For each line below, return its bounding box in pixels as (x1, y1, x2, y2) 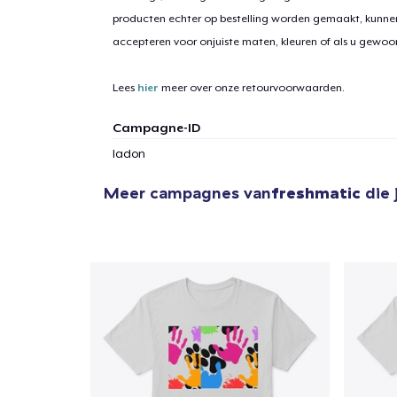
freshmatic (271, 183, 361, 204)
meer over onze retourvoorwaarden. (158, 81, 345, 94)
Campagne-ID (112, 120, 200, 135)
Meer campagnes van (104, 183, 271, 204)
